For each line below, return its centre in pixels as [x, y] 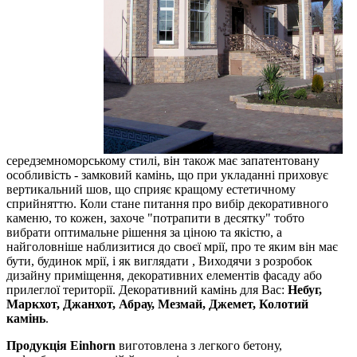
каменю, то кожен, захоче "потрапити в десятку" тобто [155, 218]
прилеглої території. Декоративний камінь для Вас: [145, 290]
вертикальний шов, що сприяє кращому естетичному [151, 190]
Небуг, [303, 290]
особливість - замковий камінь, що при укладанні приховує [167, 175]
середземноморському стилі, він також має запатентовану [163, 161]
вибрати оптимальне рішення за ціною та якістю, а [144, 233]
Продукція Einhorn [61, 346]
